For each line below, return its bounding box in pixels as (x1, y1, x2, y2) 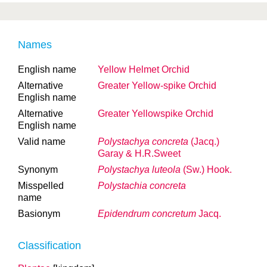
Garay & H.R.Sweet (98, 148, 181, 159)
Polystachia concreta (98, 181, 186, 191)
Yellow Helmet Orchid (98, 64, 190, 74)
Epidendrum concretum (98, 209, 198, 219)
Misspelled (18, 181, 64, 191)
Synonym (18, 164, 58, 175)
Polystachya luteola (98, 164, 183, 175)
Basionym (18, 209, 60, 219)
